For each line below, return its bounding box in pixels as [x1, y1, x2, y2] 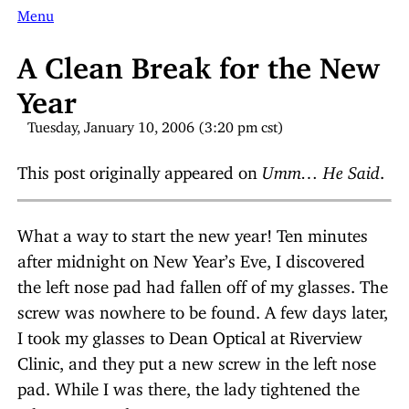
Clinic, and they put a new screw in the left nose [17, 351, 376, 366]
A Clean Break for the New [17, 48, 380, 71]
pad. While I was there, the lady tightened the [17, 377, 360, 392]
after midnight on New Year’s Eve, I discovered [17, 249, 365, 264]
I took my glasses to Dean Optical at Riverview [17, 326, 362, 341]
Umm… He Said [262, 161, 380, 175]
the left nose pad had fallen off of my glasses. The [17, 275, 388, 289]
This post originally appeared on [17, 161, 262, 175]
